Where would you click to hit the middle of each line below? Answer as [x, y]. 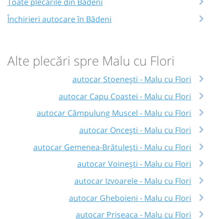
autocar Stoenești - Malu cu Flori [132, 79]
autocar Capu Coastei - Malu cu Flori [125, 96]
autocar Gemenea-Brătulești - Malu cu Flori [112, 147]
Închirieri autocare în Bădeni [59, 19]
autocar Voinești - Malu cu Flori [134, 164]
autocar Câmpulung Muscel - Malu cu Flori [114, 113]
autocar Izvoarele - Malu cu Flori [133, 181]
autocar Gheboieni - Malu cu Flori [130, 198]
